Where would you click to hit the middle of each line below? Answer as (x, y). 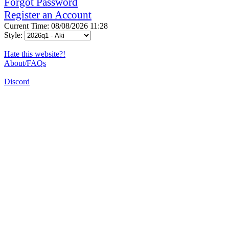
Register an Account (48, 15)
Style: (14, 35)
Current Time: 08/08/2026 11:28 (56, 26)
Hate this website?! (35, 54)
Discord (17, 81)
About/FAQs (25, 63)
